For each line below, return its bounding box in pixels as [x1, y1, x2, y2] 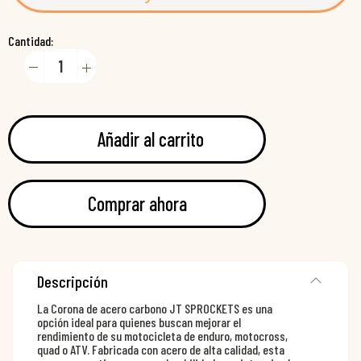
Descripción [37, 272, 108, 292]
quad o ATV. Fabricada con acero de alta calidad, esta [37, 342, 284, 358]
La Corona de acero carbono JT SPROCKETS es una [37, 301, 272, 317]
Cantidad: [8, 33, 53, 49]
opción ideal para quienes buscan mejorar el [37, 314, 241, 330]
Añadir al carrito [98, 127, 204, 151]
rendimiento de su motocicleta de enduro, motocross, [37, 328, 288, 344]
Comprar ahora [87, 192, 187, 216]
